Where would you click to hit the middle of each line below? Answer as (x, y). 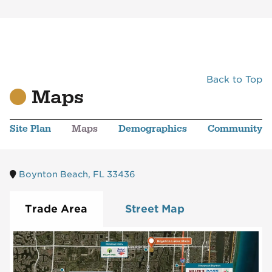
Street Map (155, 209)
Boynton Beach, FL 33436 (77, 174)
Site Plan (30, 129)
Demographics (153, 129)
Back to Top (235, 79)
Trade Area (56, 209)
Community (235, 129)
